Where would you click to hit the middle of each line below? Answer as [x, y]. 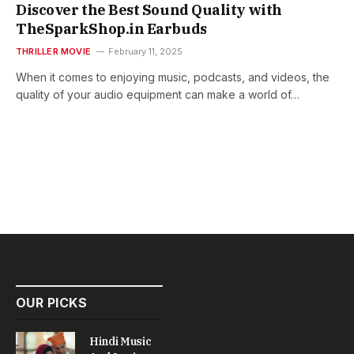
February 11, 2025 [146, 52]
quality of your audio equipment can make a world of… [158, 95]
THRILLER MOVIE [54, 52]
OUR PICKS [52, 303]
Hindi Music [121, 342]
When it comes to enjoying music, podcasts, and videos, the [173, 77]
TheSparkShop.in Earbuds [111, 29]
